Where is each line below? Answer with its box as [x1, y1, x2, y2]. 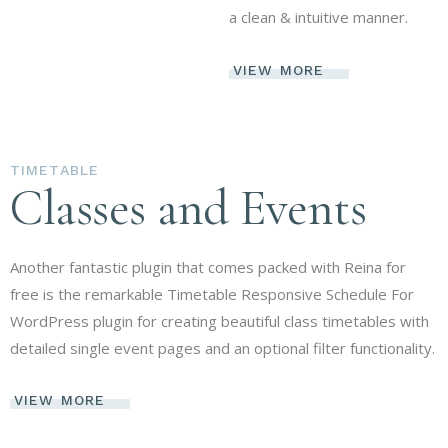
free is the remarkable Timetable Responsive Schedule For [10, 283, 414, 304]
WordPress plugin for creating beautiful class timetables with [10, 310, 429, 331]
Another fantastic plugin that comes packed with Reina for [10, 256, 406, 277]
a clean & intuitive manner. [229, 7, 409, 28]
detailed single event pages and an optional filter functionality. [10, 337, 435, 358]
